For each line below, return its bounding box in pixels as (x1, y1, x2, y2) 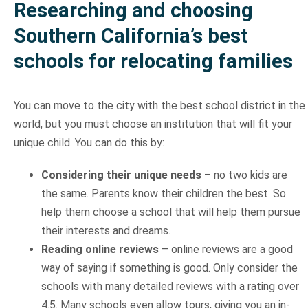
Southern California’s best (13, 24, 248, 48)
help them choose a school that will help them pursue (41, 206, 300, 219)
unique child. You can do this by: (13, 136, 164, 150)
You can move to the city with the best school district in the (13, 99, 305, 113)
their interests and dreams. (41, 224, 170, 238)
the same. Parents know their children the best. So (41, 187, 286, 201)
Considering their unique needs (41, 168, 201, 182)
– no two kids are (201, 168, 287, 182)
